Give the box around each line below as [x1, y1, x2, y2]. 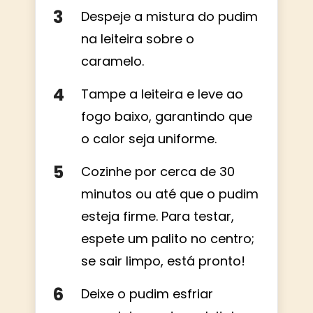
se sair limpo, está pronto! [81, 252, 245, 270]
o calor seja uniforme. [81, 129, 217, 147]
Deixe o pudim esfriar [81, 284, 213, 303]
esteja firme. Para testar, [81, 207, 234, 225]
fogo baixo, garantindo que [81, 107, 252, 125]
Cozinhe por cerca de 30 [81, 162, 235, 180]
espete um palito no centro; [81, 229, 254, 247]
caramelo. [81, 52, 144, 70]
